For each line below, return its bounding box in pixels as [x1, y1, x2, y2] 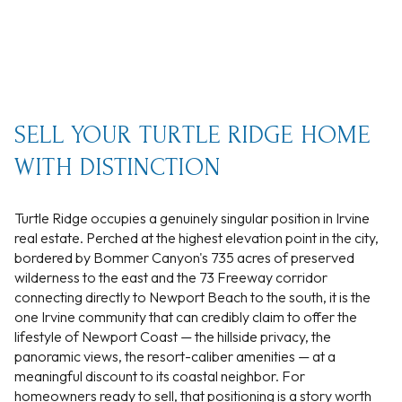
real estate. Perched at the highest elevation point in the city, [14, 228, 379, 247]
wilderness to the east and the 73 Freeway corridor [14, 267, 328, 286]
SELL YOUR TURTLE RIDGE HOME [14, 121, 371, 150]
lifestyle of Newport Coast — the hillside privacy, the [14, 327, 331, 345]
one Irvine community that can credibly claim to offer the [14, 307, 357, 326]
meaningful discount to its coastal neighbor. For [14, 366, 305, 385]
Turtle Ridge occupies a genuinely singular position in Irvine [14, 208, 370, 227]
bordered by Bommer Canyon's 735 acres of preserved [14, 248, 354, 267]
